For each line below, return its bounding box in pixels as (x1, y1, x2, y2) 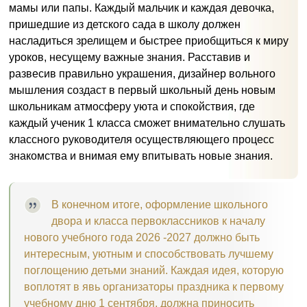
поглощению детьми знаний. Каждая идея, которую (24, 265, 284, 277)
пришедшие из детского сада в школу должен (9, 19, 241, 31)
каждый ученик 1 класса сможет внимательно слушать (9, 117, 285, 130)
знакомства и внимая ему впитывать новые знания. (9, 150, 273, 162)
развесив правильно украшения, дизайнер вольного (9, 68, 275, 80)
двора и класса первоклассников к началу (51, 215, 265, 228)
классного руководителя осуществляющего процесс (9, 134, 274, 146)
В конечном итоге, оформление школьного (51, 199, 268, 211)
